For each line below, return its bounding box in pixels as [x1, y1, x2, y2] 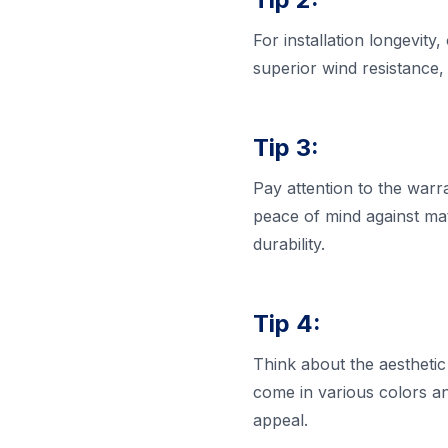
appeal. [252, 410, 308, 431]
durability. [252, 234, 325, 255]
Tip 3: [252, 133, 319, 163]
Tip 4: [252, 309, 321, 339]
